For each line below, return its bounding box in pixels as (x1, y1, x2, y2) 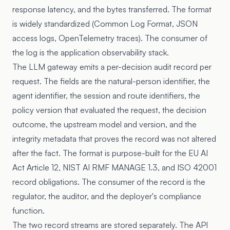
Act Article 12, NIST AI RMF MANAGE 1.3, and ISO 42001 (12, 162, 217, 172)
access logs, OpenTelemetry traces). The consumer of (12, 33, 207, 43)
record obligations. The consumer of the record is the (12, 177, 205, 187)
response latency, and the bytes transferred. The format (12, 4, 212, 14)
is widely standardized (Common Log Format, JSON (12, 18, 198, 29)
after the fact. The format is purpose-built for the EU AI (12, 148, 208, 158)
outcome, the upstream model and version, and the (12, 119, 197, 129)
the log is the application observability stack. (12, 47, 169, 57)
